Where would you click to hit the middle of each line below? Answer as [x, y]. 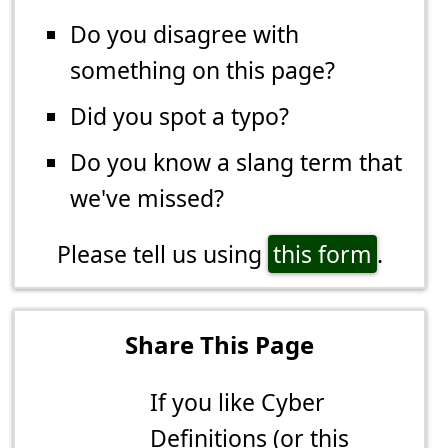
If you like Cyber [238, 402]
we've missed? [147, 198]
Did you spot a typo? [180, 116]
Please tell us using [162, 254]
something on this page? [203, 70]
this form [322, 254]
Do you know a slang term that [236, 162]
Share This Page [219, 345]
